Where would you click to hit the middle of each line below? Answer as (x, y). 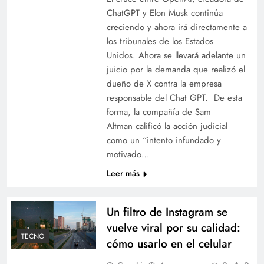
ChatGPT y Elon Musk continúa (164, 13)
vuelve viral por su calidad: (173, 227)
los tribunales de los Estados (160, 41)
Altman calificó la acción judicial (167, 126)
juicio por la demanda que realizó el (176, 69)
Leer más (123, 173)
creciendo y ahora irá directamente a (176, 27)
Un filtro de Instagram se (167, 212)
